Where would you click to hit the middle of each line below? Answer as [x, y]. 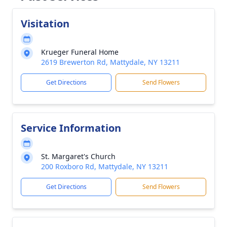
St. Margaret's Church [78, 156]
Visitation [45, 24]
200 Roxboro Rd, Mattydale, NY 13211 [105, 166]
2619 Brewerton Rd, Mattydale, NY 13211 [110, 62]
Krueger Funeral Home [80, 52]
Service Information [71, 128]
